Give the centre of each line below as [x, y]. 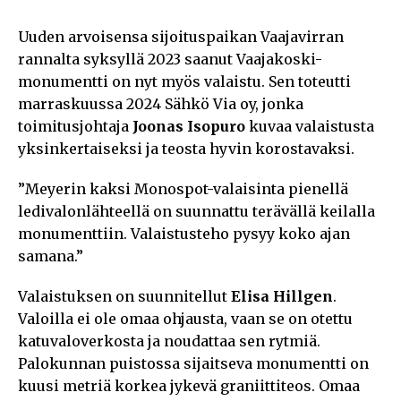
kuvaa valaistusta [310, 126]
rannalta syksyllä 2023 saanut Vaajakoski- [170, 59]
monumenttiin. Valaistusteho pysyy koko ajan [184, 233]
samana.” [51, 256]
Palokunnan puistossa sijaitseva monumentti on [193, 363]
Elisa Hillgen [282, 296]
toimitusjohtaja [75, 126]
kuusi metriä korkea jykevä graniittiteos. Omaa [189, 385]
